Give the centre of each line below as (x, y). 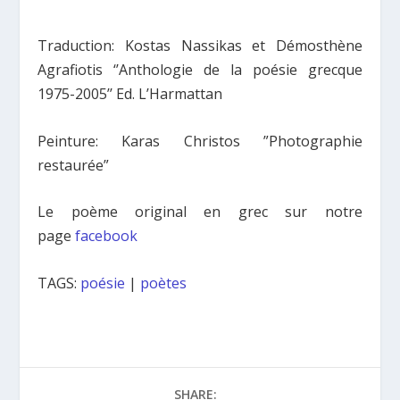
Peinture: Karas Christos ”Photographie (200, 141)
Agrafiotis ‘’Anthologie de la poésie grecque (200, 70)
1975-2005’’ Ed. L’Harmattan (130, 94)
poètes (164, 283)
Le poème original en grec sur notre (200, 212)
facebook (107, 236)
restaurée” (74, 165)
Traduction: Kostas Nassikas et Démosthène (200, 46)
